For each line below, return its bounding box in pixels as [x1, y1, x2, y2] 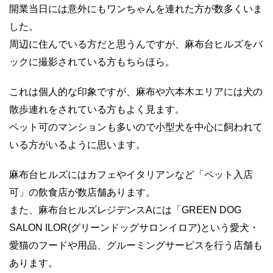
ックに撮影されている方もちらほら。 [9, 56, 175, 67]
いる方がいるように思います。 [9, 139, 146, 150]
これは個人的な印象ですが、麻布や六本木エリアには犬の [9, 86, 263, 97]
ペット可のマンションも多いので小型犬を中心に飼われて [9, 121, 263, 132]
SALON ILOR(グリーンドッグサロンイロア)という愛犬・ [9, 222, 259, 233]
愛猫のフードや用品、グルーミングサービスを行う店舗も [9, 239, 263, 250]
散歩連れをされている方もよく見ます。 [9, 104, 185, 115]
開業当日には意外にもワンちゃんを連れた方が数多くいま [9, 3, 263, 14]
